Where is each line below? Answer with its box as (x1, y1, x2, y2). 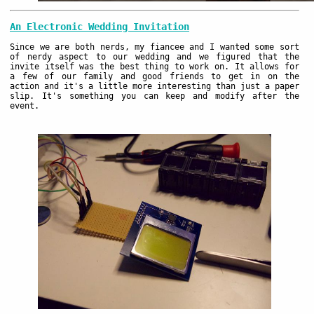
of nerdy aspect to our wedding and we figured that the (10, 51, 299, 62)
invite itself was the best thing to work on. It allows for (10, 61, 299, 71)
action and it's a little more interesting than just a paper (10, 81, 299, 91)
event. (10, 100, 39, 111)
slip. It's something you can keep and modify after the (10, 90, 299, 101)
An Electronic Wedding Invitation (10, 20, 189, 32)
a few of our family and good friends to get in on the (10, 71, 299, 81)
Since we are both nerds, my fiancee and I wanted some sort (10, 41, 299, 52)
